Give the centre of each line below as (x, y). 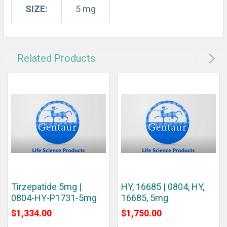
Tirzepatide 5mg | (46, 186)
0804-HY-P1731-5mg (54, 198)
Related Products (56, 58)
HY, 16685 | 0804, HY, (163, 186)
